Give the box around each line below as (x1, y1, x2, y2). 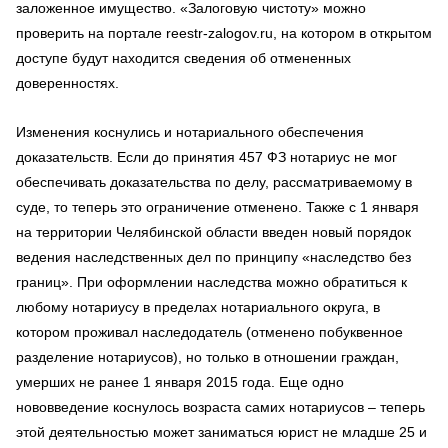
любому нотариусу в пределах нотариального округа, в (16, 298, 380, 315)
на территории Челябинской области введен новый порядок (16, 223, 411, 240)
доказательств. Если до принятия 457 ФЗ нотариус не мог (16, 148, 397, 165)
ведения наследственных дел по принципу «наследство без (16, 248, 411, 265)
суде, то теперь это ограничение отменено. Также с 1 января (16, 198, 419, 215)
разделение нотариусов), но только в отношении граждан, (16, 348, 399, 365)
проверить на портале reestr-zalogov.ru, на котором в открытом (16, 24, 432, 41)
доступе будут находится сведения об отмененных (16, 49, 351, 66)
